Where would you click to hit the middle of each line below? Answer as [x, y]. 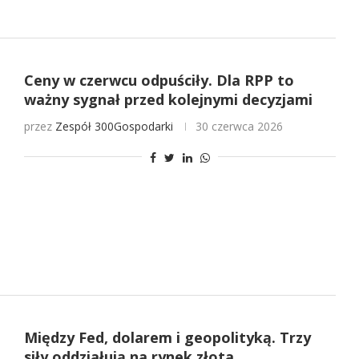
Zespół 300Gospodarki [114, 126]
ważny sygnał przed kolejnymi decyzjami [168, 99]
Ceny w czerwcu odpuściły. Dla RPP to [159, 80]
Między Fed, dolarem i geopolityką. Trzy [167, 338]
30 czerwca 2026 [239, 126]
